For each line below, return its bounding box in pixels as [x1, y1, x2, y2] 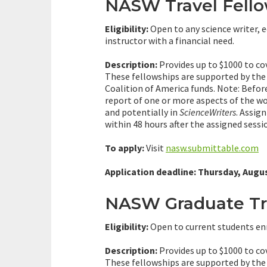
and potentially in [105, 106, 179, 119]
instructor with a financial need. [105, 35, 234, 47]
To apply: [105, 142, 144, 154]
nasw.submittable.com [166, 142, 259, 154]
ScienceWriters [179, 106, 236, 119]
